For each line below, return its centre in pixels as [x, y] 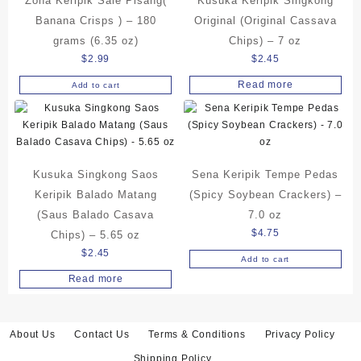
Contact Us [102, 334]
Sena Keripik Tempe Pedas [266, 174]
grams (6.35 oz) [95, 40]
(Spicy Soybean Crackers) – [265, 194]
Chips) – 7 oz [266, 40]
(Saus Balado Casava [96, 214]
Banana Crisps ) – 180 [95, 20]
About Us [33, 334]
